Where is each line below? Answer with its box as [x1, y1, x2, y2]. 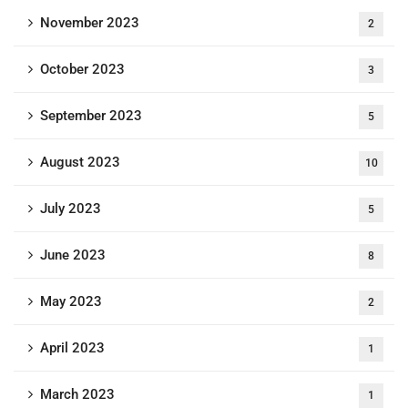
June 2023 [40, 247, 106, 264]
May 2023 [40, 293, 102, 311]
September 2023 [40, 107, 142, 125]
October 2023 [40, 61, 125, 78]
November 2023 [40, 15, 139, 32]
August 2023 [40, 154, 120, 171]
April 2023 [40, 340, 105, 357]
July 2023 [40, 200, 101, 218]
